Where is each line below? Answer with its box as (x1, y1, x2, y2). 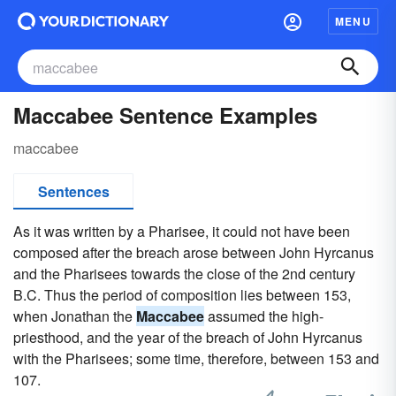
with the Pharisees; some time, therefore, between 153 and (13, 348, 379, 369)
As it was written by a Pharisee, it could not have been (13, 221, 350, 241)
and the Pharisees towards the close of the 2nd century (13, 263, 355, 284)
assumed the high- (204, 306, 324, 326)
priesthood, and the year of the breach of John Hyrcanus (13, 327, 362, 347)
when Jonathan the (13, 306, 136, 326)
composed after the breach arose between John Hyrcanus (13, 242, 374, 263)
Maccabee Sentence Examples (13, 100, 317, 130)
